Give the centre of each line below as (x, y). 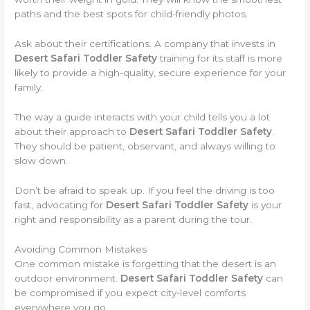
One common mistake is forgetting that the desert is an (146, 263)
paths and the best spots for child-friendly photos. (131, 14)
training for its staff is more (220, 58)
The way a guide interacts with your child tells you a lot (143, 117)
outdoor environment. (68, 278)
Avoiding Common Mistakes (81, 249)
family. (29, 87)
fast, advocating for (61, 204)
